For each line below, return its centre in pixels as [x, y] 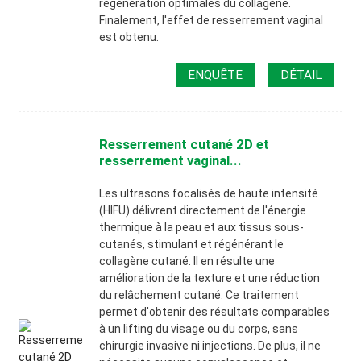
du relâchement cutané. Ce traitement [199, 295]
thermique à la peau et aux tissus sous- [202, 228]
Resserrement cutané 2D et [185, 145]
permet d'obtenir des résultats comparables [215, 312]
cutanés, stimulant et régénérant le [192, 245]
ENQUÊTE [216, 75]
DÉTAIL [302, 75]
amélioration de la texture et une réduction [210, 278]
